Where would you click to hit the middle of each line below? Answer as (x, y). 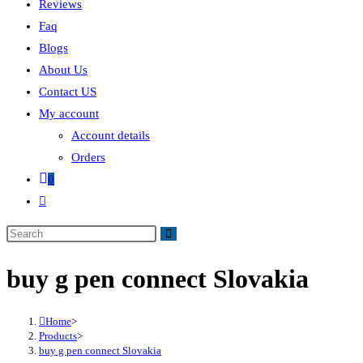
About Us (63, 70)
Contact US (68, 92)
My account (69, 113)
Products (58, 335)
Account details (111, 135)
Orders (88, 157)
